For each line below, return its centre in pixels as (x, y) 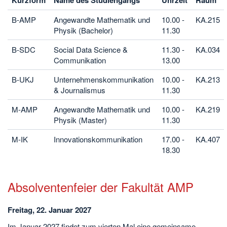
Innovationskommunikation (98, 139)
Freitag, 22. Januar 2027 (49, 210)
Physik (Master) (80, 120)
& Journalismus (80, 90)
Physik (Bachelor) (83, 30)
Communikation (80, 60)
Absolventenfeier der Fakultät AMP (101, 187)
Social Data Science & (91, 49)
